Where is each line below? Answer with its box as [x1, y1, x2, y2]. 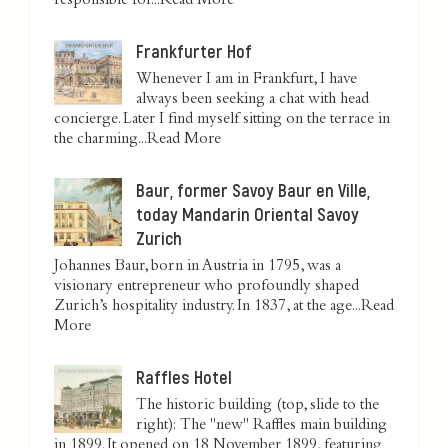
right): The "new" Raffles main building [136, 418, 387, 435]
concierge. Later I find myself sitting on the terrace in [54, 112, 390, 129]
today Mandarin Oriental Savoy [136, 203, 359, 226]
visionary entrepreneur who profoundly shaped [54, 279, 359, 296]
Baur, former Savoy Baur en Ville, [136, 179, 370, 202]
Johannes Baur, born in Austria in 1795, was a [54, 259, 341, 276]
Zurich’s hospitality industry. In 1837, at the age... [54, 299, 361, 316]
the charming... [54, 132, 147, 149]
